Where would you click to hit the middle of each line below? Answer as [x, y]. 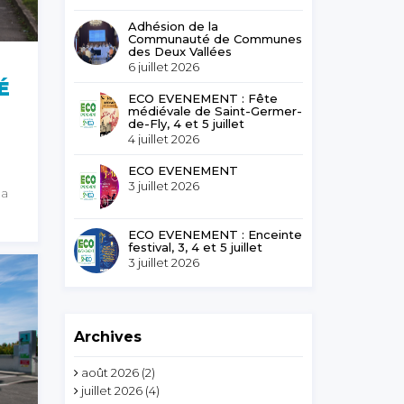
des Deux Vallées [180, 51]
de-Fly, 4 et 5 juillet [187, 124]
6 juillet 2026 [164, 67]
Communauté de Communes [216, 39]
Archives [108, 337]
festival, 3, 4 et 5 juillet [196, 247]
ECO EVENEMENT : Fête [203, 98]
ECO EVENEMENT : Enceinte [216, 234]
